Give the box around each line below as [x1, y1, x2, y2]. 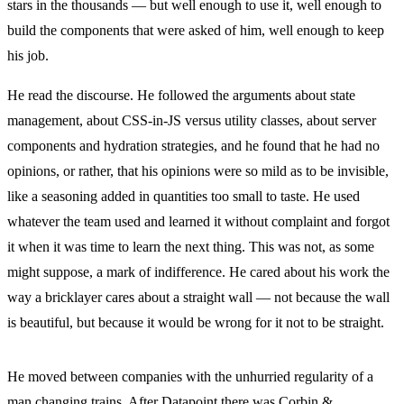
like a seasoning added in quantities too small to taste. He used [7, 188, 360, 205]
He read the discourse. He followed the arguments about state [7, 87, 355, 104]
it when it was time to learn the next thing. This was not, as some [7, 239, 374, 255]
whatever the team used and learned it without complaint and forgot [7, 214, 390, 230]
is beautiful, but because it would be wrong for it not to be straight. [7, 315, 384, 331]
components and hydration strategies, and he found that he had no [7, 138, 380, 154]
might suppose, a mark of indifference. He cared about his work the [7, 264, 390, 280]
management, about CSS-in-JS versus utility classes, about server [7, 113, 376, 129]
